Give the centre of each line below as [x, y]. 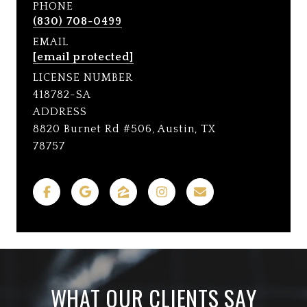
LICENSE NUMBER [83, 77]
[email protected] [83, 57]
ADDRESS [60, 111]
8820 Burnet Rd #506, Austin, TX [125, 128]
